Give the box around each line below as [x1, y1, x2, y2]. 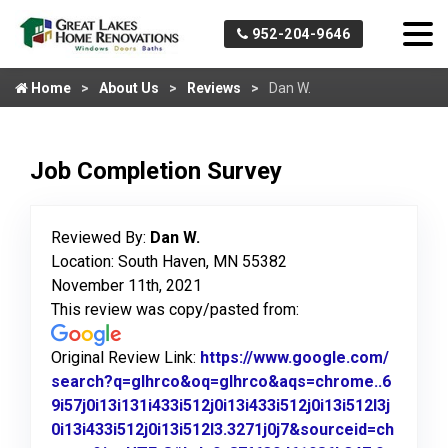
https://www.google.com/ [200, 348, 389, 367]
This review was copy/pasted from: [51, 300, 299, 319]
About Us [99, 80, 159, 96]
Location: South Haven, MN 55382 [51, 252, 287, 271]
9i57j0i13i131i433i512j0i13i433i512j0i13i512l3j [51, 396, 390, 415]
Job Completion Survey [30, 157, 282, 185]
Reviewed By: [51, 228, 150, 247]
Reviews [187, 80, 241, 96]
